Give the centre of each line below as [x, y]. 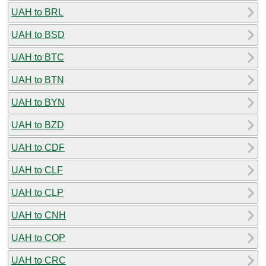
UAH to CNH [39, 215]
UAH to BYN [38, 102]
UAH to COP [38, 237]
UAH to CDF [38, 147]
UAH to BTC [38, 57]
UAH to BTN [38, 80]
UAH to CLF [37, 170]
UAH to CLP [37, 192]
